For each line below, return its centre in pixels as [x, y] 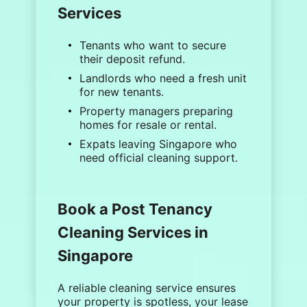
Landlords [106, 78]
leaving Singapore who [176, 144]
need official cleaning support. [159, 158]
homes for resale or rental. [148, 125]
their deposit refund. [133, 59]
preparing [207, 111]
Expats [98, 144]
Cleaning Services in [133, 232]
